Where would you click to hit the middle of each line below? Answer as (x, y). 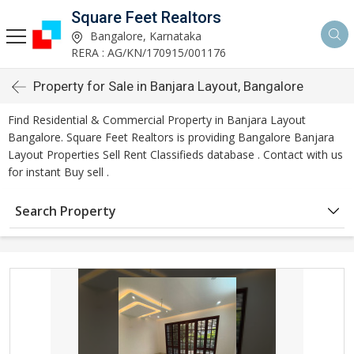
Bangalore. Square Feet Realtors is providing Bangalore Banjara (171, 137)
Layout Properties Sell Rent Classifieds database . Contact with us (175, 154)
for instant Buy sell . (58, 172)
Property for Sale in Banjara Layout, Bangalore (168, 86)
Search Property (66, 211)
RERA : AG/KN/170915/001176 (149, 53)
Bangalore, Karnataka (144, 36)
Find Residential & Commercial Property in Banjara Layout (157, 120)
